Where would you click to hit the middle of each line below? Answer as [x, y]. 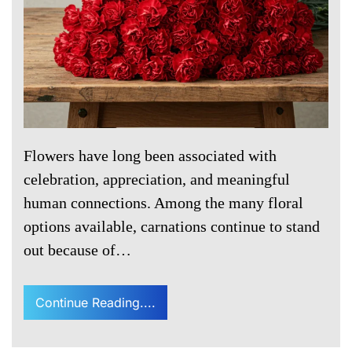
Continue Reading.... [95, 303]
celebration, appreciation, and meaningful [157, 180]
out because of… [77, 250]
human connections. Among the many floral [163, 203]
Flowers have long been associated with [150, 156]
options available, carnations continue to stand [172, 227]
